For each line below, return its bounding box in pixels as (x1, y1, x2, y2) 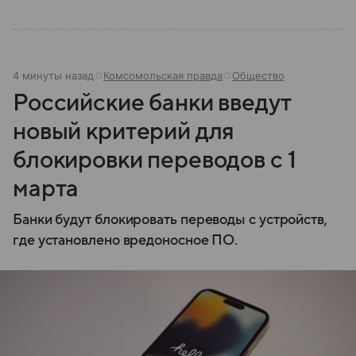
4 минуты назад (13, 69, 94, 82)
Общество (232, 69, 284, 82)
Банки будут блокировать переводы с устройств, (13, 212, 327, 227)
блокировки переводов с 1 (13, 147, 296, 173)
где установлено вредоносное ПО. (13, 233, 238, 248)
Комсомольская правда (103, 69, 222, 82)
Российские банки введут (13, 90, 291, 116)
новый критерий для (13, 118, 235, 145)
